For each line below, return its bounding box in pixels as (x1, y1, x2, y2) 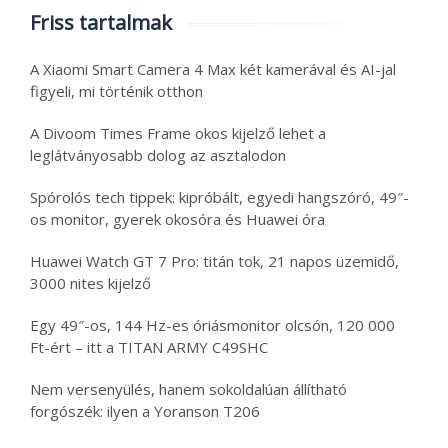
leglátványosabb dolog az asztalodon (30, 144, 286, 165)
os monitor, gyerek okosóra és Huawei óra (30, 208, 325, 229)
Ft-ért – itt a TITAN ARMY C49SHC (30, 336, 268, 357)
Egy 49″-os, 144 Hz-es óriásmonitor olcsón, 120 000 (30, 314, 395, 335)
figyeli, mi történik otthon (30, 80, 203, 101)
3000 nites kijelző (30, 272, 151, 293)
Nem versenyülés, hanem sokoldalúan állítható (30, 378, 347, 399)
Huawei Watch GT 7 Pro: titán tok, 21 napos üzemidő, (30, 250, 399, 271)
